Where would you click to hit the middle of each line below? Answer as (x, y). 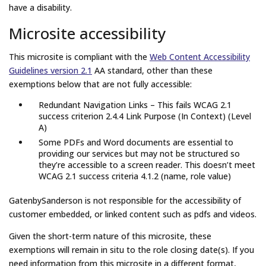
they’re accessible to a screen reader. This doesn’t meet (147, 165)
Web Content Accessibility (200, 57)
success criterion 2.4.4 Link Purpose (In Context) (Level (145, 116)
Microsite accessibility (87, 34)
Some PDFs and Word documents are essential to (136, 142)
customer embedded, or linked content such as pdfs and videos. (133, 214)
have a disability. (40, 8)
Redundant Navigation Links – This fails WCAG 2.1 (135, 105)
